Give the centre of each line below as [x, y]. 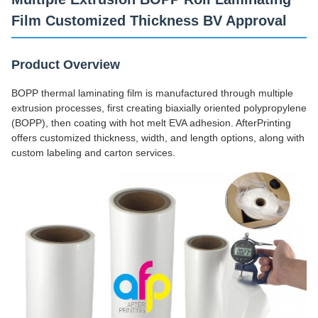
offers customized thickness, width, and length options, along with [158, 138]
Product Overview [66, 65]
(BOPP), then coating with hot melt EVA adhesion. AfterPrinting [151, 123]
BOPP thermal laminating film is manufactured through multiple [152, 93]
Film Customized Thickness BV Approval [149, 21]
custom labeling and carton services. [93, 153]
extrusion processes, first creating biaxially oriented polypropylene [159, 108]
